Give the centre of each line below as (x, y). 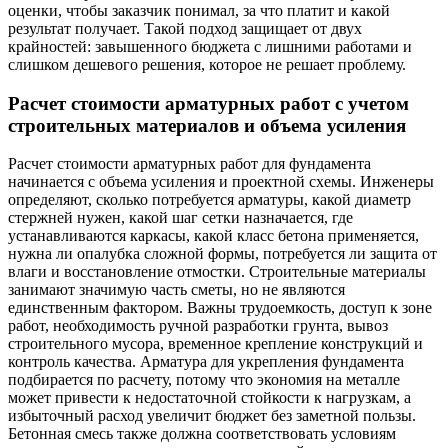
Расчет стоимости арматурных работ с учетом (208, 103)
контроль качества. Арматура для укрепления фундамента (206, 362)
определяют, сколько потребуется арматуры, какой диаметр (209, 200)
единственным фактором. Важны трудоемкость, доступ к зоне (220, 308)
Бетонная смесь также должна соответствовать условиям (202, 434)
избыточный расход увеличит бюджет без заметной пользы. (212, 416)
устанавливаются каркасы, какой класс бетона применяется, (213, 236)
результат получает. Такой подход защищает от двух (185, 28)
